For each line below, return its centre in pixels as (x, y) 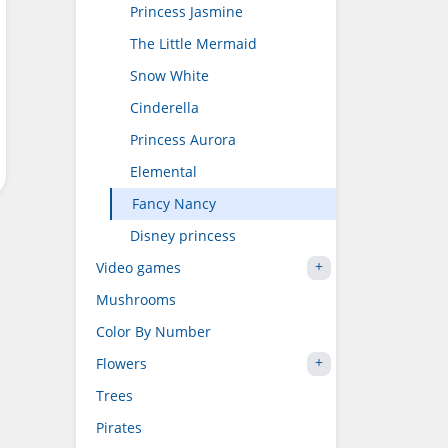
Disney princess (183, 235)
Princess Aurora (183, 139)
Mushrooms (136, 299)
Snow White (169, 75)
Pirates (119, 427)
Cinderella (164, 107)
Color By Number (153, 331)
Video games (138, 267)
